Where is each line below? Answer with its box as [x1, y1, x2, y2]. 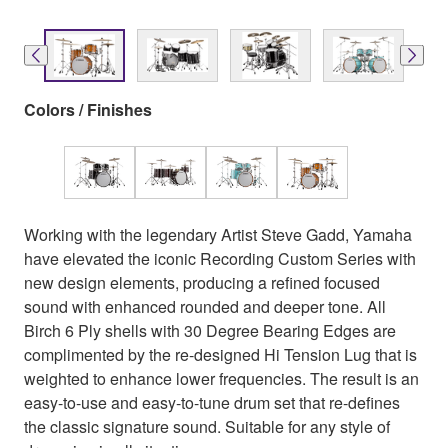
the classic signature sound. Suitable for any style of [24, 414, 390, 438]
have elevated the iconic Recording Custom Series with [24, 246, 416, 270]
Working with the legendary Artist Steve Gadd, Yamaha [24, 222, 412, 246]
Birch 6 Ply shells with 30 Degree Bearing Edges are [24, 318, 396, 342]
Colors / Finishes [24, 97, 152, 121]
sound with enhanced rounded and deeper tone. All [24, 294, 386, 318]
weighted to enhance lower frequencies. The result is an [24, 366, 419, 390]
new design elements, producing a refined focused [24, 270, 380, 294]
